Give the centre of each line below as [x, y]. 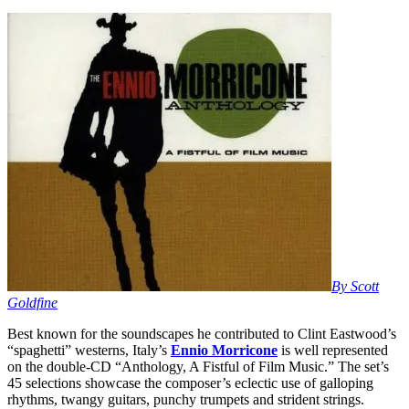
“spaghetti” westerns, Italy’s [89, 351]
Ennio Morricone [224, 351]
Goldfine [32, 303]
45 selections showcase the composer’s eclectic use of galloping [190, 383]
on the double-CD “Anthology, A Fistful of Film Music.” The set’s [198, 367]
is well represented [333, 351]
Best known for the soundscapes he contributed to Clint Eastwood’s [202, 334]
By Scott [355, 287]
